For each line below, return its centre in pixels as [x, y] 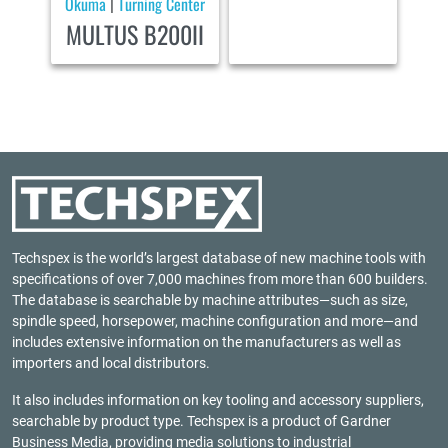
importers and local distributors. [111, 363]
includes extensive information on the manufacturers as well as [206, 342]
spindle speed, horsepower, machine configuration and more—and [215, 321]
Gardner [365, 421]
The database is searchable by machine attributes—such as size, [210, 300]
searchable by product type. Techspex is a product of [176, 421]
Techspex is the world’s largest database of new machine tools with [219, 258]
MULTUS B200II [134, 33]
